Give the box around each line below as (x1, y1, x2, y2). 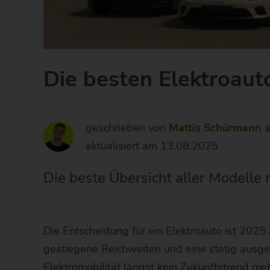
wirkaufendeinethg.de (43, 55, 189, 75)
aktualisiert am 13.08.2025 (86, 138, 218, 153)
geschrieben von (86, 120, 169, 135)
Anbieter (43, 22, 101, 42)
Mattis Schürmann (169, 120, 262, 135)
